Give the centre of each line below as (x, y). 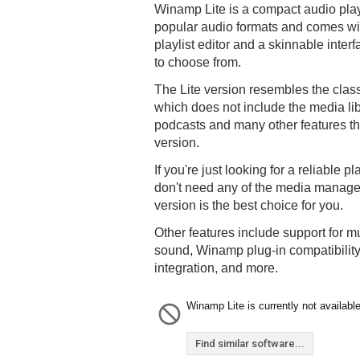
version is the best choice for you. (249, 205)
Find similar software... (250, 344)
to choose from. (198, 62)
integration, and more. (216, 268)
